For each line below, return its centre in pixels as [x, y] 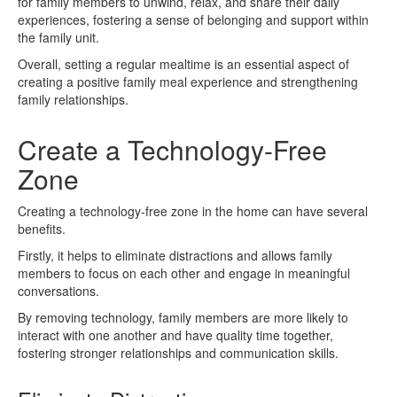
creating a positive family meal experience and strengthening [188, 81]
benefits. [42, 228]
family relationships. [73, 99]
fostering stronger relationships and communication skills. [178, 352]
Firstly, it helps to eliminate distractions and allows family [175, 255]
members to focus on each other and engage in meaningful [184, 272]
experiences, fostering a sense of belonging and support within [193, 19]
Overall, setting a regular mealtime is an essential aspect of [183, 63]
